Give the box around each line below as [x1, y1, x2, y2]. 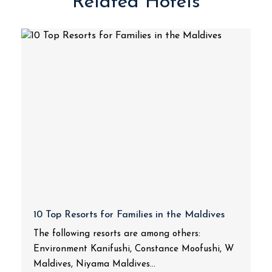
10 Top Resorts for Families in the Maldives [33, 210, 225, 220]
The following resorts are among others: [33, 229, 200, 239]
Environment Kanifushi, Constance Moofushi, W [33, 245, 234, 254]
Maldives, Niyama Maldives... [33, 260, 155, 269]
